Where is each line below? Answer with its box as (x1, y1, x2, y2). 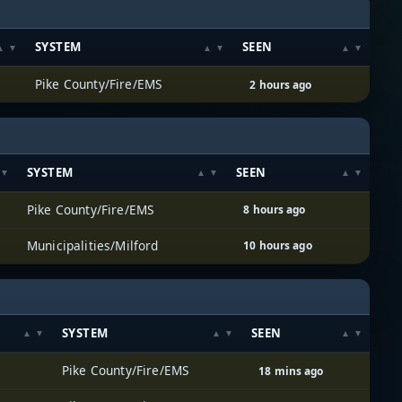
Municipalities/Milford (27, 236, 159, 254)
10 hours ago (243, 238, 312, 253)
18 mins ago (258, 363, 324, 378)
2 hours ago (249, 77, 312, 92)
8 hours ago (243, 202, 306, 217)
